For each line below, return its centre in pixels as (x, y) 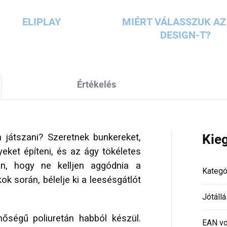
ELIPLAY (41, 22)
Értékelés (96, 85)
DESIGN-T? (186, 35)
